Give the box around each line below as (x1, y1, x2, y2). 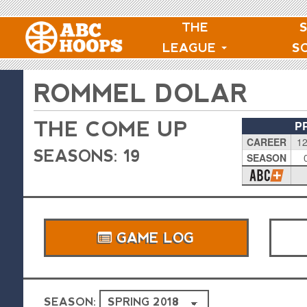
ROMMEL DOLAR (33, 79, 247, 108)
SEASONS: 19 (33, 147, 140, 165)
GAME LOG (112, 230, 195, 245)
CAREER (246, 135, 286, 149)
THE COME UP (33, 118, 187, 140)
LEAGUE (162, 41, 221, 55)
